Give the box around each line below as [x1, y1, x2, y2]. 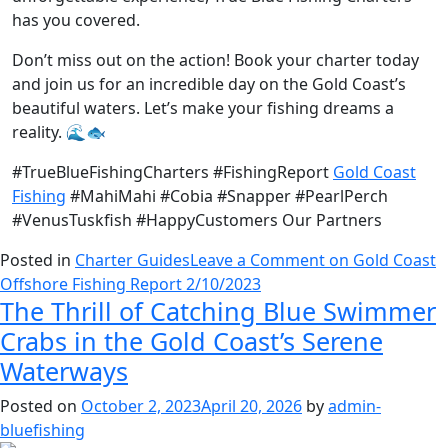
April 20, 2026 [201, 394, 302, 417]
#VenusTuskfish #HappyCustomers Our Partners [12, 208, 382, 231]
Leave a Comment [190, 248, 325, 271]
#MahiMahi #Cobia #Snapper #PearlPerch [66, 184, 388, 207]
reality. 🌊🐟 [12, 120, 106, 143]
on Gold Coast [325, 248, 436, 271]
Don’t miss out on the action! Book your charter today [12, 48, 419, 71]
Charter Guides [75, 248, 190, 271]
